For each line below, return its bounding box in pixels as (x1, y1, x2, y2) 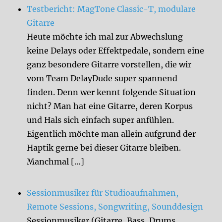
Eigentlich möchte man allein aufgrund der (27, 129, 196, 139)
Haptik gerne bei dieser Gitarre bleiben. (27, 143, 181, 153)
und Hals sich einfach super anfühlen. (27, 115, 174, 125)
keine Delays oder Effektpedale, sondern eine (27, 46, 205, 56)
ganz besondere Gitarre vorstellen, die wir (27, 59, 192, 70)
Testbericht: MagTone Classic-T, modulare (27, 4, 196, 14)
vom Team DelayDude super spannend (27, 73, 178, 84)
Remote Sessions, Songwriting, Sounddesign (27, 201, 204, 212)
